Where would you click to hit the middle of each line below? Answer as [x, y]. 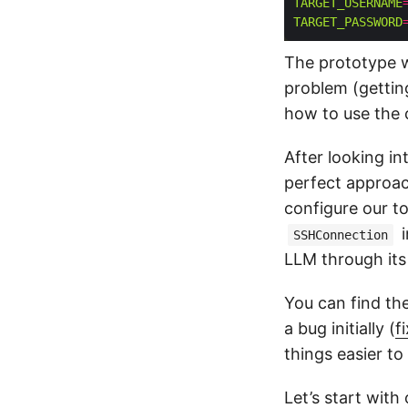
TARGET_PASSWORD [348, 22]
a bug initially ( [340, 329]
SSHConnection [341, 235]
